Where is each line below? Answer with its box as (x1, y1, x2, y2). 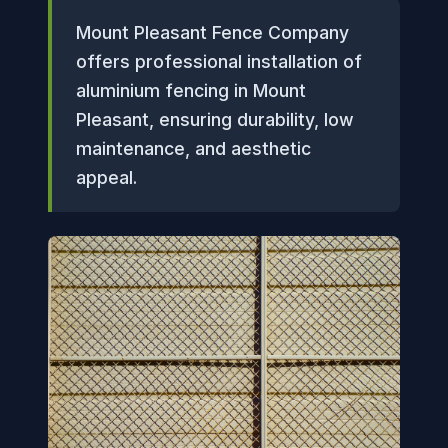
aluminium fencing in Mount (76, 80, 306, 101)
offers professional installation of (76, 51, 362, 72)
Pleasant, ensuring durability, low (76, 109, 354, 130)
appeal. (76, 167, 137, 188)
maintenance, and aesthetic (76, 138, 311, 159)
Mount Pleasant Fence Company (76, 22, 349, 43)
